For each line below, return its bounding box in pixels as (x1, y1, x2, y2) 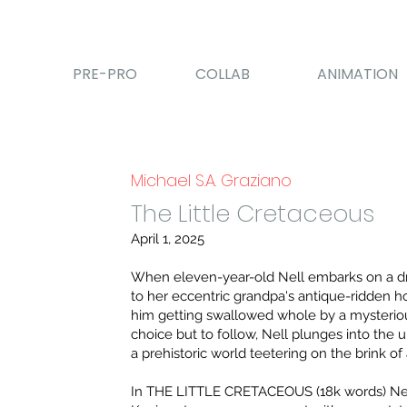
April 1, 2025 (131, 231, 209, 248)
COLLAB (195, 63, 251, 84)
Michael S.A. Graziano (131, 169, 293, 193)
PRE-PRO (73, 63, 138, 84)
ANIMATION (317, 63, 399, 84)
